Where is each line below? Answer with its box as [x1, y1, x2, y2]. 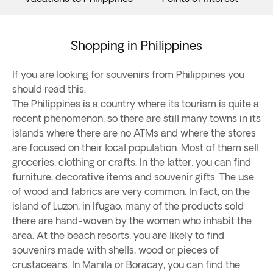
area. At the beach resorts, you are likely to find [12, 230, 224, 241]
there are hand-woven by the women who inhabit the [12, 215, 252, 226]
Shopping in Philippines [71, 38, 202, 52]
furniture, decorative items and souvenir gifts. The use [12, 171, 254, 182]
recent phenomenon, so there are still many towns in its [12, 113, 261, 124]
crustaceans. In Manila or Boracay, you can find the [12, 259, 240, 270]
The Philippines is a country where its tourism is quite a [12, 98, 259, 109]
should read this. [12, 83, 86, 94]
